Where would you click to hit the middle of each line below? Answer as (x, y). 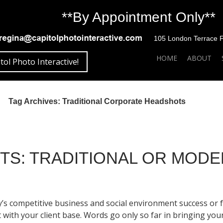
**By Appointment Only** (138, 17)
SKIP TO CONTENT (181, 51)
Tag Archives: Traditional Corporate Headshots (97, 102)
